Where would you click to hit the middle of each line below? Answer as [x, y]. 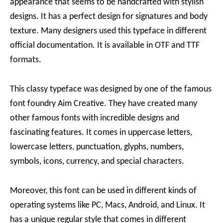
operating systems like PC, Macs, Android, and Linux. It [108, 205]
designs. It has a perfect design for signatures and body [109, 17]
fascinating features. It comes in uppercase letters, [101, 133]
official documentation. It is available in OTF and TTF [105, 46]
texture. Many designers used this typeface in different [108, 31]
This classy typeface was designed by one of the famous [111, 89]
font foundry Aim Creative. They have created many [104, 104]
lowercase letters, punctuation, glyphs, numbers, [97, 147]
